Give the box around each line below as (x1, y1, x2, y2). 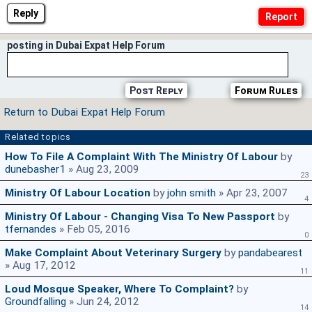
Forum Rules (235, 85, 297, 97)
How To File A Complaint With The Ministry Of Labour (5, 150, 278, 164)
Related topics (5, 132, 71, 143)
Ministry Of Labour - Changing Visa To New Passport (5, 210, 275, 224)
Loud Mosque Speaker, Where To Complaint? (5, 283, 234, 296)
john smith (167, 187, 216, 200)
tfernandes (5, 223, 56, 236)
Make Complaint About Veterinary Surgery (5, 247, 221, 260)
